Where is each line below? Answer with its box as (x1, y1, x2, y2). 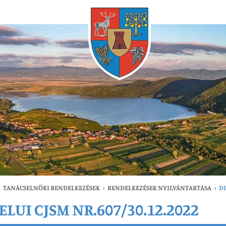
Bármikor (17, 7, 45, 16)
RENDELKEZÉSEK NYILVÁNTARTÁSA (107, 184, 211, 192)
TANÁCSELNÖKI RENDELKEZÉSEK (3, 184, 100, 192)
